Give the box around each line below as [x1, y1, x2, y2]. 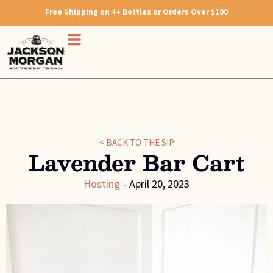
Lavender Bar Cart [28, 144, 245, 180]
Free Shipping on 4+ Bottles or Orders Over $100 [45, 7, 228, 17]
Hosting [83, 176, 120, 191]
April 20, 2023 [129, 176, 190, 191]
